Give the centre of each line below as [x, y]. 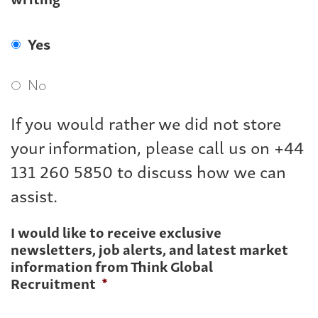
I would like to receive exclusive [116, 232]
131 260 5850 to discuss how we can [148, 171]
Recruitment [53, 283]
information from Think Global [112, 266]
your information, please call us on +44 [157, 147]
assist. [34, 195]
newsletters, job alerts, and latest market [149, 249]
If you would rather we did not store [146, 123]
